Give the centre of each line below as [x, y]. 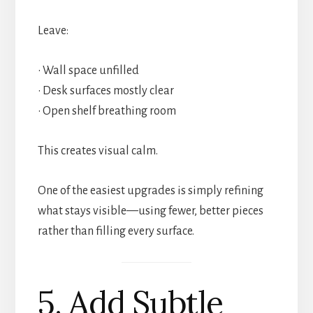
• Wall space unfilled [88, 70]
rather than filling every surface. [116, 231]
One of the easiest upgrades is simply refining [150, 190]
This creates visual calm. [97, 151]
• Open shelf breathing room [107, 111]
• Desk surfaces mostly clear [105, 90]
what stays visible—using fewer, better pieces [150, 211]
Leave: [53, 30]
